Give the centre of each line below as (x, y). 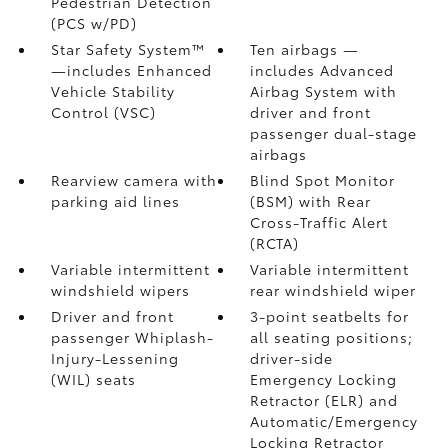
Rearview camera (117, 180)
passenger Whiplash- (132, 337)
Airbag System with (324, 91)
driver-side (292, 358)
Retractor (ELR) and (324, 400)
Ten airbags (297, 49)
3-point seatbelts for (330, 316)
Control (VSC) (103, 112)
